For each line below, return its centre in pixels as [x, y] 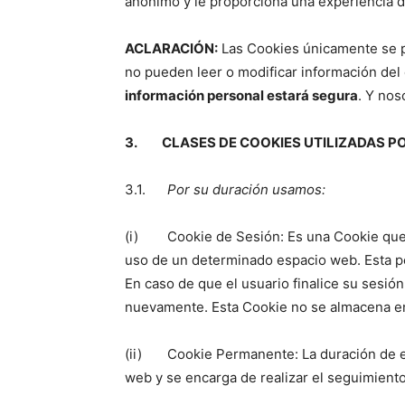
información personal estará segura [241, 95]
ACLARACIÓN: [171, 48]
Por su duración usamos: [246, 189]
